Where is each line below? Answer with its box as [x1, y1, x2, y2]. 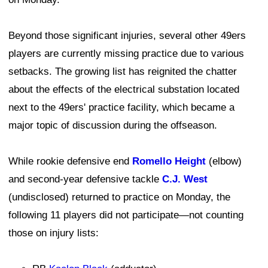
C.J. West [162, 173, 208, 185]
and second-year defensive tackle [8, 173, 162, 185]
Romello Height [132, 156, 206, 167]
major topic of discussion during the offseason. [8, 120, 217, 132]
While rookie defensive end [8, 156, 132, 167]
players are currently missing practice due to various [8, 48, 244, 60]
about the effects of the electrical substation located [8, 84, 239, 96]
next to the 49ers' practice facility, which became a [8, 102, 234, 114]
